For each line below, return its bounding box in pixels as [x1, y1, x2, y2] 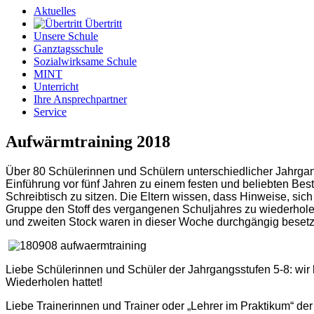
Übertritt [82, 18, 122, 30]
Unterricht [34, 81, 78, 93]
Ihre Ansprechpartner [34, 93, 127, 106]
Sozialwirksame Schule [34, 55, 137, 68]
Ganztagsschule [34, 43, 103, 55]
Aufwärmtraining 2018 [6, 132, 170, 151]
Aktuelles [34, 5, 76, 18]
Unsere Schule [34, 30, 98, 43]
